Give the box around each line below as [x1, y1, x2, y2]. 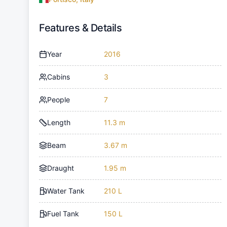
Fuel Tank [47, 209, 79, 218]
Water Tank [47, 186, 85, 195]
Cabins [47, 72, 70, 81]
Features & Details [39, 21, 122, 34]
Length [47, 118, 70, 127]
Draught [47, 163, 74, 172]
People [47, 95, 70, 104]
